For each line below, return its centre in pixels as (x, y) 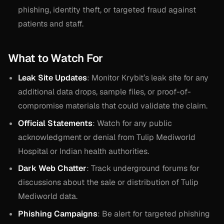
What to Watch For (56, 58)
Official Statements (55, 123)
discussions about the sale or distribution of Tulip (108, 182)
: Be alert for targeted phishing (154, 213)
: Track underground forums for (143, 168)
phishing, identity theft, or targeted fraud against (107, 10)
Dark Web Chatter (52, 168)
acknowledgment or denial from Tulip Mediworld (107, 137)
